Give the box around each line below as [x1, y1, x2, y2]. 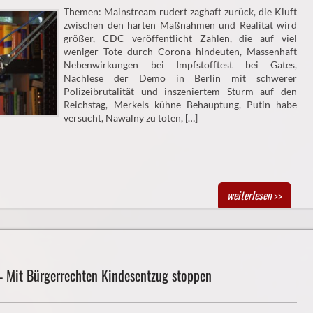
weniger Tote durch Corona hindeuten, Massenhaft [64, 45, 297, 57]
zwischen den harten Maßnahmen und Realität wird [64, 18, 297, 31]
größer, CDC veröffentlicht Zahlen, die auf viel [64, 31, 297, 44]
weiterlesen [226, 187, 272, 203]
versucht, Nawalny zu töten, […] [64, 111, 198, 124]
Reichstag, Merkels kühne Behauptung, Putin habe [64, 98, 297, 110]
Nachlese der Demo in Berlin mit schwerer [64, 71, 297, 84]
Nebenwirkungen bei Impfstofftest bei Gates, [64, 58, 297, 71]
